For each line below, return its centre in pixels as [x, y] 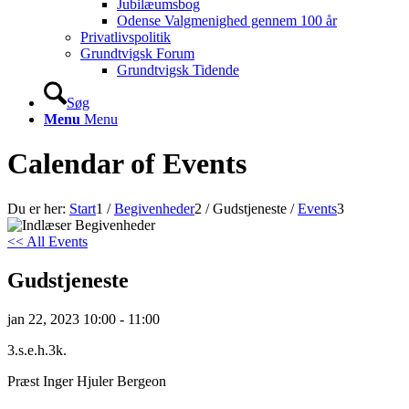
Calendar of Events [127, 164]
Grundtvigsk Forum [137, 53]
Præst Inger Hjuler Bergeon [87, 381]
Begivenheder [154, 208]
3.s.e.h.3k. [37, 350]
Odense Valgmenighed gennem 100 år [227, 21]
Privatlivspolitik [126, 37]
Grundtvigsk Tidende [178, 70]
